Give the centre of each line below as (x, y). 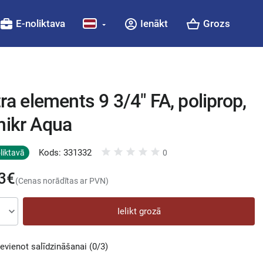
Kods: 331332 (65, 153)
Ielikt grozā (139, 211)
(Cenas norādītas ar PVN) (62, 181)
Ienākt (154, 23)
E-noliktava (40, 23)
